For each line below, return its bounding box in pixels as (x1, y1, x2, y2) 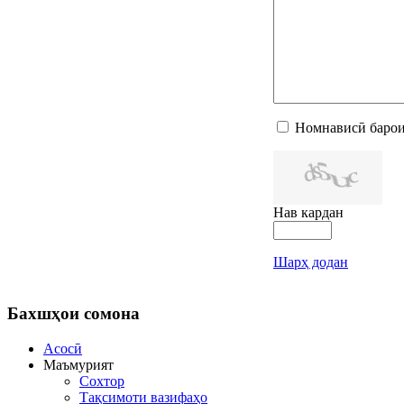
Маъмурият (43, 356, 114, 372)
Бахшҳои (7, 304, 79, 324)
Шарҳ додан (273, 254, 348, 271)
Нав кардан (273, 205, 344, 221)
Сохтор (79, 372, 124, 389)
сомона (79, 304, 140, 324)
